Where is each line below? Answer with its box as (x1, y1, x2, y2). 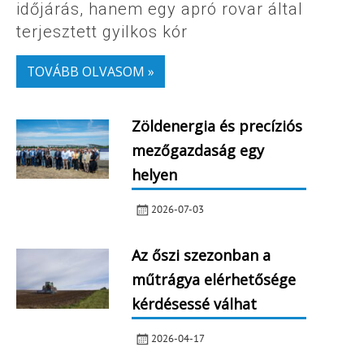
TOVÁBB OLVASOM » (26, 63, 154, 81)
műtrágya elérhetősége (131, 270, 296, 290)
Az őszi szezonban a (131, 245, 271, 266)
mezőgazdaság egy (131, 141, 264, 161)
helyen (131, 165, 177, 185)
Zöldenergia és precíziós (131, 116, 302, 136)
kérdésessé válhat (131, 294, 257, 314)
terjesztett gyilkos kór (16, 21, 188, 41)
